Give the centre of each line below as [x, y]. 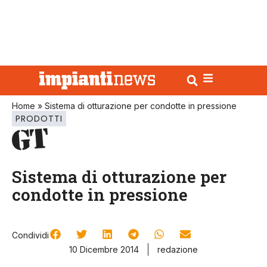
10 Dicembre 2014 [104, 250]
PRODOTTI [39, 119]
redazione [178, 250]
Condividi [30, 235]
